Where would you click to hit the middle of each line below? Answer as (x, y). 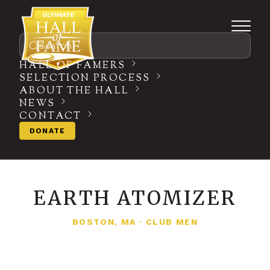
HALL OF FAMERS (73, 66)
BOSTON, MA (104, 222)
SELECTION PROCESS (85, 79)
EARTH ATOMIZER (135, 198)
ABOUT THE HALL (74, 91)
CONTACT (51, 117)
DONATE (48, 131)
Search (55, 46)
